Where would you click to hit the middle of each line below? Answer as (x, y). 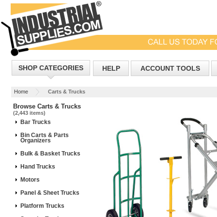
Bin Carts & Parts (45, 135)
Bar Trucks (36, 122)
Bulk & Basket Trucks (50, 154)
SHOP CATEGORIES (51, 68)
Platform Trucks (42, 206)
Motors (30, 180)
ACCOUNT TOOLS (170, 68)
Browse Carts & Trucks (47, 106)
